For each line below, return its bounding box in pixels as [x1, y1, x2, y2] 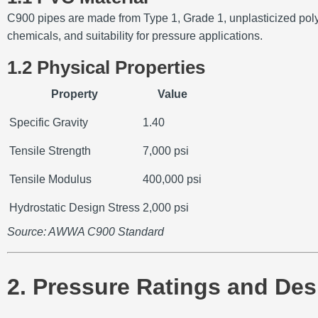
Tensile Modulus [9, 173, 92, 186]
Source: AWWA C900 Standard [7, 226, 164, 238]
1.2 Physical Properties [7, 57, 205, 79]
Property [51, 88, 98, 101]
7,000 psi [143, 145, 189, 158]
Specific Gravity [9, 116, 88, 129]
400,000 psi [143, 173, 202, 186]
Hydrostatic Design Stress [9, 202, 140, 214]
